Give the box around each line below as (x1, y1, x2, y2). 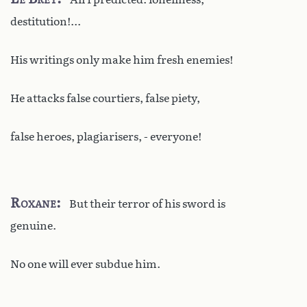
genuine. (10, 219, 56, 232)
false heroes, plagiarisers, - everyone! (10, 130, 201, 143)
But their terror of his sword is (69, 197, 225, 210)
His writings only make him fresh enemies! (10, 53, 233, 66)
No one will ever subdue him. (10, 257, 160, 271)
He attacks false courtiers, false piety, (10, 91, 200, 105)
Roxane (10, 194, 56, 211)
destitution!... (10, 14, 81, 28)
